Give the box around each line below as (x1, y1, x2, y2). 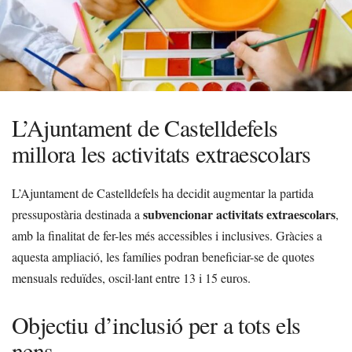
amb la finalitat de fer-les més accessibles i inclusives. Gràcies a (12, 227, 322, 244)
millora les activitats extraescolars (12, 137, 311, 169)
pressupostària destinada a (12, 206, 143, 222)
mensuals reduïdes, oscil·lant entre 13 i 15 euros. (12, 269, 251, 286)
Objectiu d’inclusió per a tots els (12, 309, 301, 340)
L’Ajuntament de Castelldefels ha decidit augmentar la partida (12, 185, 313, 201)
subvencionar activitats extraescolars (143, 205, 335, 223)
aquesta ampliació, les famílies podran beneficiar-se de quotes (12, 248, 314, 265)
